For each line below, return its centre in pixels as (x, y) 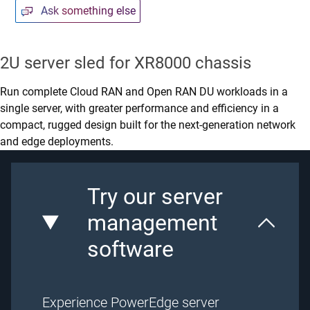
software (131, 249)
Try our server (155, 196)
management (153, 222)
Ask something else (89, 11)
